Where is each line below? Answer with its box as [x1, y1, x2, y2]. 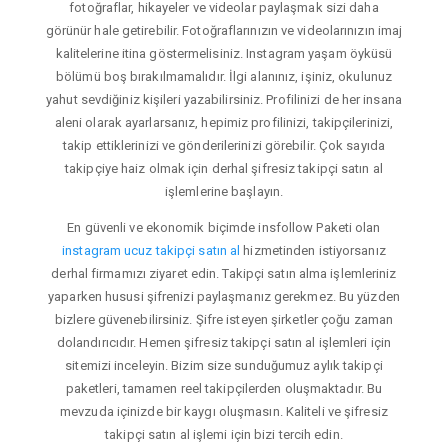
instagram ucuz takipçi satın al [62, 242, 241, 258]
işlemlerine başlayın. [164, 183, 284, 199]
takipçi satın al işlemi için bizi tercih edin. [105, 426, 343, 442]
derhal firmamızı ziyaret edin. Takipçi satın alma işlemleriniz [51, 265, 397, 281]
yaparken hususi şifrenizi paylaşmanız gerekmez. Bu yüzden [48, 288, 400, 304]
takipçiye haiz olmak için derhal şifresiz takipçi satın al [65, 160, 383, 176]
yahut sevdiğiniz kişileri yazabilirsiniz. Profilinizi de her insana [46, 91, 402, 107]
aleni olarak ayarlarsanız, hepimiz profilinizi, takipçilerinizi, [54, 114, 394, 130]
